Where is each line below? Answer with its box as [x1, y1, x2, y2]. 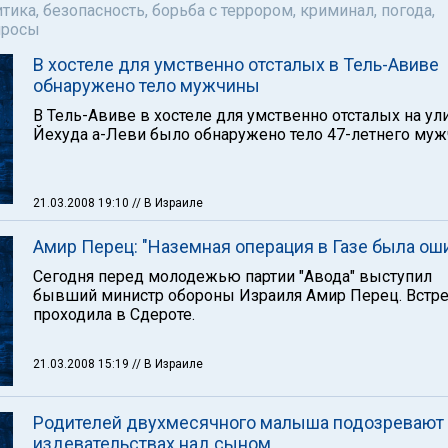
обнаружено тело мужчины [33, 75, 260, 96]
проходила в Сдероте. [33, 305, 195, 324]
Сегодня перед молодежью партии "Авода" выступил [33, 267, 432, 286]
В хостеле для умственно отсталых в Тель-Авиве [33, 54, 439, 75]
